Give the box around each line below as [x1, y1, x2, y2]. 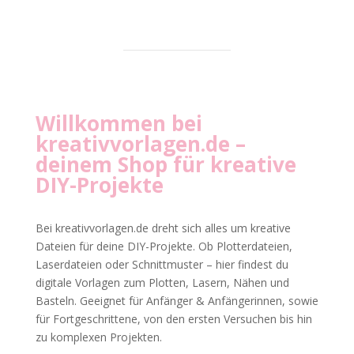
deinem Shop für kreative [35, 149, 296, 179]
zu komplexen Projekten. [35, 329, 162, 345]
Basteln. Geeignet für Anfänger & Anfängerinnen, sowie [35, 292, 318, 308]
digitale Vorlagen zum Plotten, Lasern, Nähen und [35, 274, 289, 290]
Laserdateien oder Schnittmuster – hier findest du [35, 256, 288, 272]
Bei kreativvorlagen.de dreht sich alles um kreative [35, 220, 291, 235]
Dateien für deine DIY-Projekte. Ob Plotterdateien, [35, 238, 292, 254]
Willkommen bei [35, 108, 202, 137]
